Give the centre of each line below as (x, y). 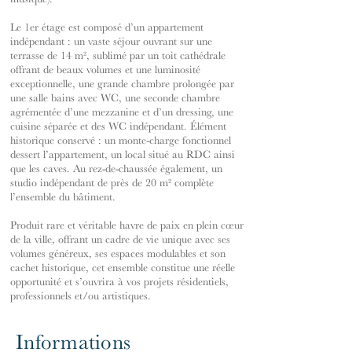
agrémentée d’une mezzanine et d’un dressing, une (122, 112)
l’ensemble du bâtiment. (63, 196)
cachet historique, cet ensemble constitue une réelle (123, 267)
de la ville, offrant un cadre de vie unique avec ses (120, 239)
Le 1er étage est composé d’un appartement (107, 27)
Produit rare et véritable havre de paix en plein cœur (127, 225)
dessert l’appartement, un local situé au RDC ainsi (123, 154)
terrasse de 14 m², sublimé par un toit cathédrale (118, 55)
